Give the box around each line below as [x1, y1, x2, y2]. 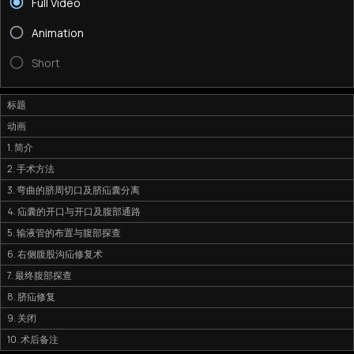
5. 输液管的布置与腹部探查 [7, 226, 121, 239]
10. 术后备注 [7, 333, 58, 346]
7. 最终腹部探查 [7, 269, 72, 282]
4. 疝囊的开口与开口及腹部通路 [7, 205, 141, 218]
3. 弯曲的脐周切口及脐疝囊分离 [7, 183, 140, 197]
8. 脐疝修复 [7, 290, 55, 303]
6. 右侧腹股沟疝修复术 [7, 247, 103, 261]
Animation [32, 24, 84, 40]
